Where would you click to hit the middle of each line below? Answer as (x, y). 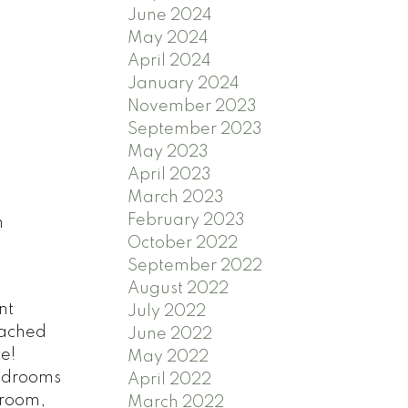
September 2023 (195, 129)
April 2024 (170, 61)
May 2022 (168, 357)
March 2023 (176, 197)
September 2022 (195, 265)
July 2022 (167, 311)
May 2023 (168, 152)
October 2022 (183, 243)
